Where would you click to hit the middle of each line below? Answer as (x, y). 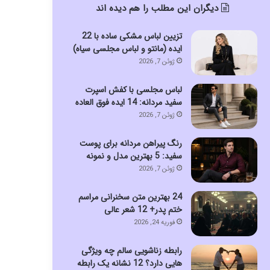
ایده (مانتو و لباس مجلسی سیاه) (127, 49)
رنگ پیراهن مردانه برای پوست (130, 143)
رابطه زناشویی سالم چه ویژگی (131, 250)
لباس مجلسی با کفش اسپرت (133, 89)
